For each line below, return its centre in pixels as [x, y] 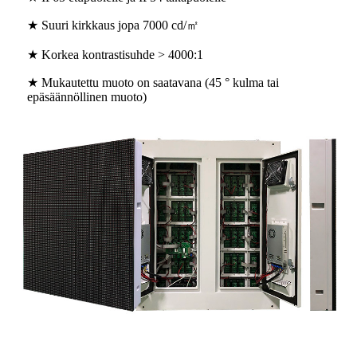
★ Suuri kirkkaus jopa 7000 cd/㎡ [113, 25]
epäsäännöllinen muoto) [87, 97]
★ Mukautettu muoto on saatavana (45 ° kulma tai [153, 83]
